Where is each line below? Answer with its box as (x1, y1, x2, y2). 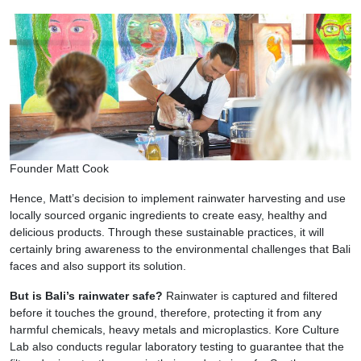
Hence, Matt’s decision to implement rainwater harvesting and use (10, 191, 346, 205)
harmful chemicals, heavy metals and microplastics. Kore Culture (10, 322, 339, 336)
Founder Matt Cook (10, 161, 109, 175)
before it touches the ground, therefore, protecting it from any (10, 305, 322, 319)
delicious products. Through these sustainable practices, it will (10, 225, 324, 239)
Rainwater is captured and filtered (166, 288, 338, 302)
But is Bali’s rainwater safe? (10, 288, 166, 302)
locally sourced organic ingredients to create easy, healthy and (10, 208, 327, 222)
